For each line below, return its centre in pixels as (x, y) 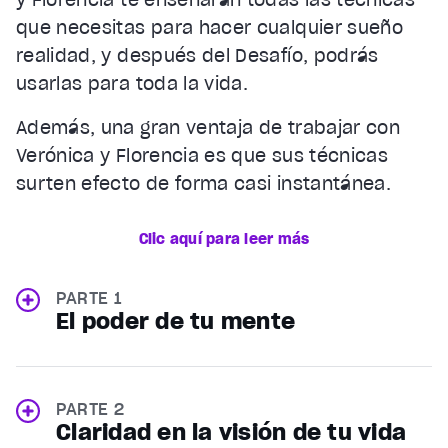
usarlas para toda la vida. (132, 84)
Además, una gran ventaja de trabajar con (208, 128)
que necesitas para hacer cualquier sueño (210, 28)
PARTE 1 (89, 298)
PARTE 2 (90, 409)
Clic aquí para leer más (224, 239)
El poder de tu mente (175, 321)
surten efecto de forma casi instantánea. (204, 184)
